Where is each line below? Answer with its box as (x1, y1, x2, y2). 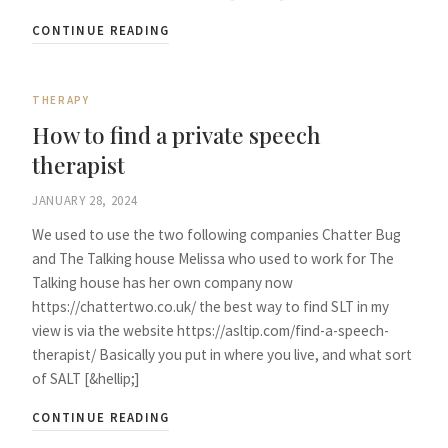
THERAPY (32, 93, 90, 108)
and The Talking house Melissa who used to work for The (32, 249, 394, 269)
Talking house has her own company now (32, 273, 293, 293)
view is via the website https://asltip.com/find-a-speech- (32, 321, 389, 341)
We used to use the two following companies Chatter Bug (32, 225, 401, 245)
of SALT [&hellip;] (32, 369, 140, 389)
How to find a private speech (32, 119, 321, 150)
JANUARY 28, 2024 (32, 191, 138, 208)
